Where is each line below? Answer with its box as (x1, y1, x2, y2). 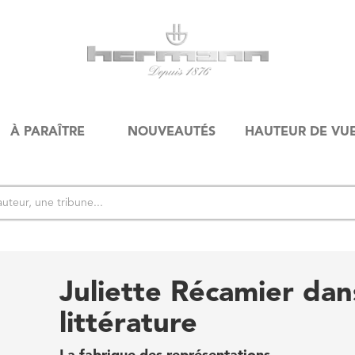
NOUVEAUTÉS (127, 126, 216, 139)
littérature (59, 311, 197, 339)
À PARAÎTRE (10, 126, 85, 139)
